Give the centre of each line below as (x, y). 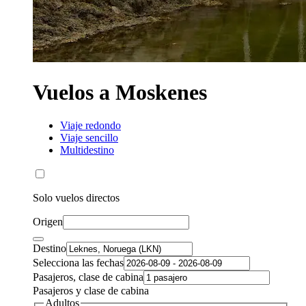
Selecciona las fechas (78, 263)
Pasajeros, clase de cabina (88, 277)
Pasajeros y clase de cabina (91, 291)
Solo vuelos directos (76, 198)
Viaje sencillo (89, 138)
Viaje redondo (91, 126)
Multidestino (87, 150)
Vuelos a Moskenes (120, 92)
